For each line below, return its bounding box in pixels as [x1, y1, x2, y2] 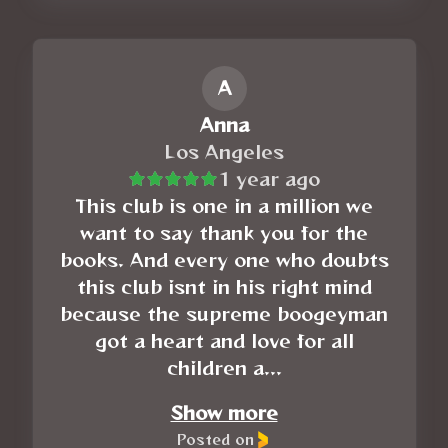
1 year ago [218, 165, 320, 192]
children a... [166, 354, 282, 381]
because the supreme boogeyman [60, 300, 388, 327]
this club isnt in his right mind [76, 273, 372, 300]
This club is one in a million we [75, 192, 373, 219]
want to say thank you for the [80, 219, 368, 246]
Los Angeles [164, 138, 284, 165]
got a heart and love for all [94, 327, 354, 354]
